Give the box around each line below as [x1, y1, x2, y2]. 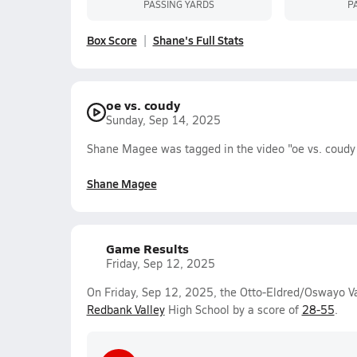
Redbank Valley [86, 302, 165, 317]
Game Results [105, 239, 189, 257]
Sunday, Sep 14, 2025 [105, 112, 221, 127]
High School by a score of [164, 302, 302, 317]
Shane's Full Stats [152, 32, 244, 48]
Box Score [86, 32, 137, 48]
